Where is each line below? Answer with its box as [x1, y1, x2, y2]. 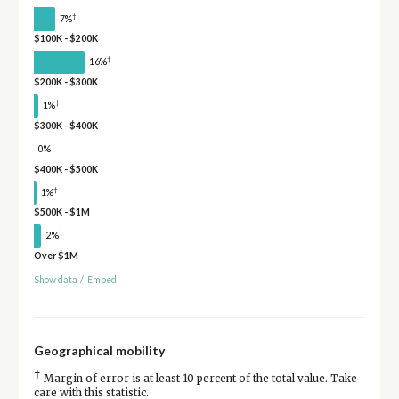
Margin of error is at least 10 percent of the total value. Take [40, 371, 357, 385]
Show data [33, 273, 77, 285]
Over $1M [33, 250, 78, 261]
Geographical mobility [33, 342, 165, 358]
